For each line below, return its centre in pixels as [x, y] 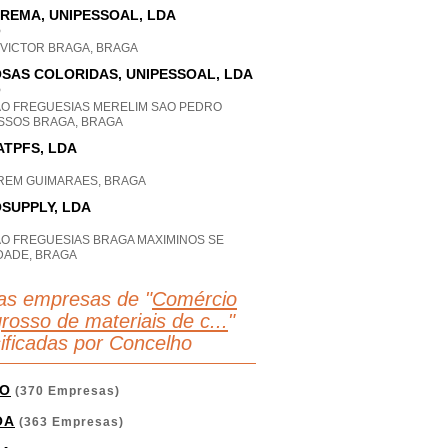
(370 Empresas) [65, 391]
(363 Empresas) [69, 422]
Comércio [194, 299]
